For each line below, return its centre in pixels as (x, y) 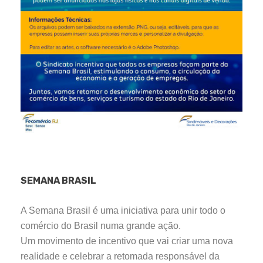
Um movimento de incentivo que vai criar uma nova (127, 241)
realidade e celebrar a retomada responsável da (120, 257)
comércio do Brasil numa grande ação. (101, 226)
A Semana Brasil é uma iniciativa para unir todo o (123, 211)
